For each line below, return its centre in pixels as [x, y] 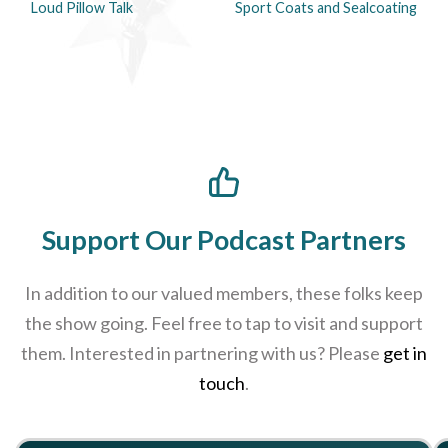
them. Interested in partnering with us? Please [202, 352]
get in [405, 352]
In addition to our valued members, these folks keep [224, 292]
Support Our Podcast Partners [224, 240]
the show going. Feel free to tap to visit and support [224, 322]
